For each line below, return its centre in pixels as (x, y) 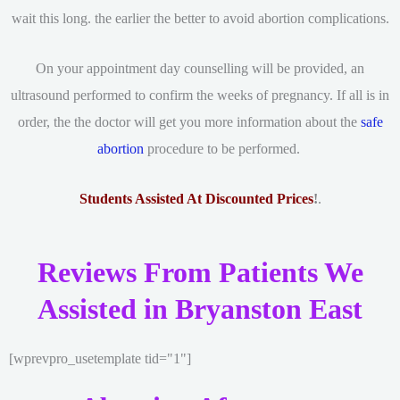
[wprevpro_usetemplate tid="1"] (100, 358)
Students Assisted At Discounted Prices (196, 199)
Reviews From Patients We (200, 272)
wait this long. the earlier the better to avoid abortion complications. (200, 18)
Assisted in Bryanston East (200, 308)
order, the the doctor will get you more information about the (189, 122)
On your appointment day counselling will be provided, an (200, 69)
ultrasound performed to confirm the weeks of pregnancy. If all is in (200, 96)
